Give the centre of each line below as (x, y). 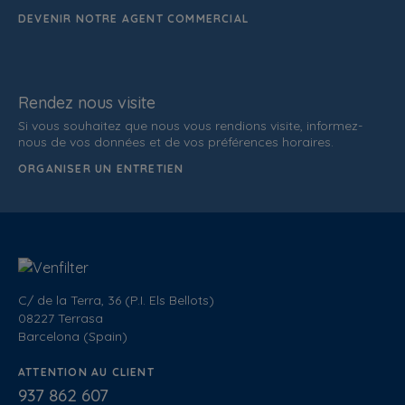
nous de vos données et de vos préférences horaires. (176, 142)
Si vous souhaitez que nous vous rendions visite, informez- (190, 126)
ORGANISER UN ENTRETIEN (101, 169)
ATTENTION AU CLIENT (86, 372)
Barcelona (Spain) (73, 336)
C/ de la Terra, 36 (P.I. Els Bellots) (116, 300)
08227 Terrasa (61, 318)
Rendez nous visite (87, 103)
